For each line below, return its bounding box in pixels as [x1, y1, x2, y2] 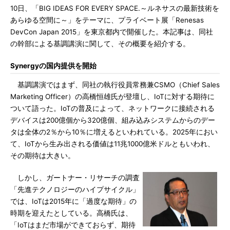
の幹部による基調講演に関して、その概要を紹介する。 [10, 40, 190, 48]
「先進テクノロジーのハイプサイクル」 [10, 185, 140, 194]
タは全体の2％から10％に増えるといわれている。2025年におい [10, 128, 218, 136]
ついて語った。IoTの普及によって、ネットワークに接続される [10, 104, 215, 112]
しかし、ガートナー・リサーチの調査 [10, 174, 140, 182]
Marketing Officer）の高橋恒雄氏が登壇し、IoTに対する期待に [10, 92, 215, 101]
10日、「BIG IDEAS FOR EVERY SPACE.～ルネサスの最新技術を [10, 4, 219, 12]
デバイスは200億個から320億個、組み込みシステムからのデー [10, 116, 215, 124]
